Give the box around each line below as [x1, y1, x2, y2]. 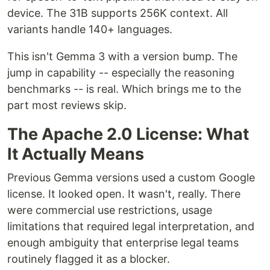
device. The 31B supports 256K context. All [7, 7, 228, 19]
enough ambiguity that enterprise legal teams [7, 236, 239, 249]
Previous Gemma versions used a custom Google [7, 171, 255, 184]
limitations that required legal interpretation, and [7, 220, 254, 233]
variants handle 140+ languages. [7, 23, 172, 36]
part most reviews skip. [7, 99, 127, 111]
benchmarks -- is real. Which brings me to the [7, 83, 241, 95]
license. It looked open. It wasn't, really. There [7, 187, 240, 200]
